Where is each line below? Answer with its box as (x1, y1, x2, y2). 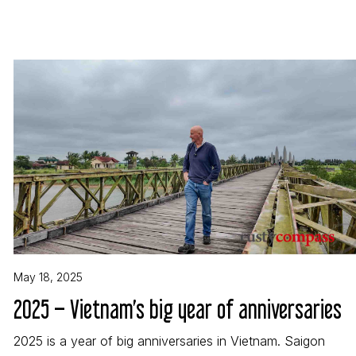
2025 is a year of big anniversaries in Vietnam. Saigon (14, 333, 325, 349)
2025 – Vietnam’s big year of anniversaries (14, 295, 342, 323)
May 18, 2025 (14, 270, 83, 284)
